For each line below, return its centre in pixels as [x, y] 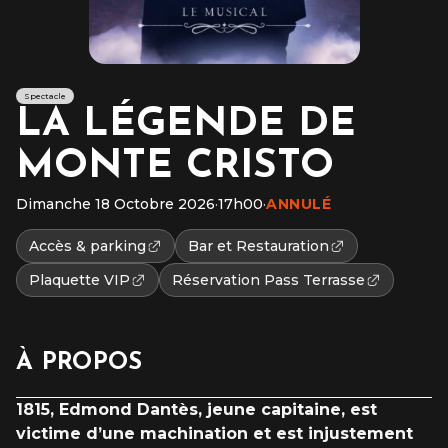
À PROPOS [79, 362]
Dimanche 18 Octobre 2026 [115, 203]
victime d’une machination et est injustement [214, 433]
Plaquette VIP [79, 279]
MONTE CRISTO [175, 166]
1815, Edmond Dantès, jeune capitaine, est [196, 409]
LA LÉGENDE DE [186, 124]
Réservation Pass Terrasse [268, 279]
